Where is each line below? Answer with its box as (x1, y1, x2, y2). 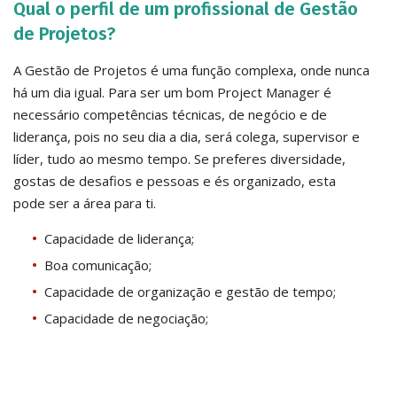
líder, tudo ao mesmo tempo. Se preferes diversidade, (13, 149, 346, 167)
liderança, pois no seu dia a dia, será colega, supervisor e (13, 127, 360, 145)
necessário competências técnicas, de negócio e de (13, 105, 327, 123)
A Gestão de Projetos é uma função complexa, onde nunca (13, 60, 370, 79)
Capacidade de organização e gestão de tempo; (44, 282, 336, 300)
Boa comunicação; (44, 255, 152, 274)
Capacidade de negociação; (44, 308, 208, 327)
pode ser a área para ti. (13, 193, 156, 212)
